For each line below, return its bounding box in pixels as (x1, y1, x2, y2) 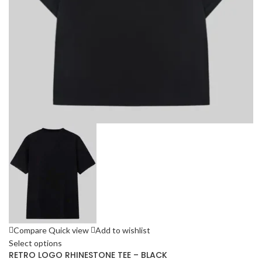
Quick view (49, 225, 89, 236)
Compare (13, 225, 47, 236)
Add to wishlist (95, 225, 150, 236)
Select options (9, 238, 62, 249)
